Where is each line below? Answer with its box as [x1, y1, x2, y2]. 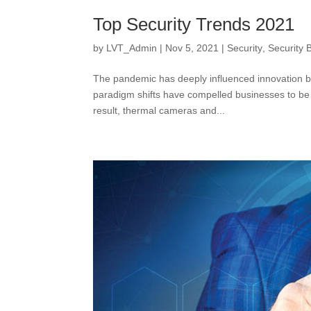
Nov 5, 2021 [165, 42, 219, 53]
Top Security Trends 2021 [93, 14, 295, 35]
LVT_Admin [106, 42, 158, 53]
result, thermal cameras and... [93, 105, 226, 116]
